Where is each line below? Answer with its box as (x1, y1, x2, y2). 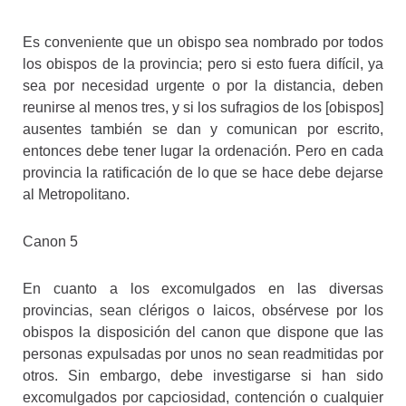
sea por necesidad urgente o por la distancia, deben (23, 77, 383, 93)
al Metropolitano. (23, 186, 130, 202)
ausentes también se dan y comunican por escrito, (23, 121, 383, 137)
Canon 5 (23, 233, 78, 249)
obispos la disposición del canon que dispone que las (23, 324, 383, 340)
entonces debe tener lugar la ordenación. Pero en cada (23, 142, 383, 159)
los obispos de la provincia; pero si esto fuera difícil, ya (23, 55, 383, 72)
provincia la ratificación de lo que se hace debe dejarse (23, 164, 383, 180)
